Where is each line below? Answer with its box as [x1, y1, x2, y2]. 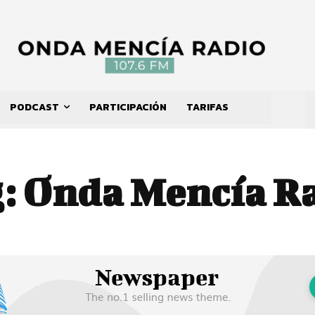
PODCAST [10, 100, 59, 115]
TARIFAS [186, 100, 229, 115]
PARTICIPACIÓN [89, 100, 167, 115]
